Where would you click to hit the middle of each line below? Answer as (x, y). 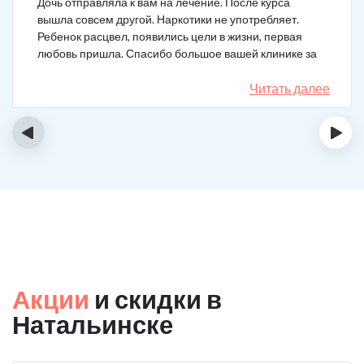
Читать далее (290, 88)
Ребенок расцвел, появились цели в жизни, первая (170, 36)
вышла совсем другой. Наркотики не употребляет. (168, 19)
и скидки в (156, 299)
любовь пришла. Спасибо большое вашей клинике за (177, 53)
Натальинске (93, 324)
